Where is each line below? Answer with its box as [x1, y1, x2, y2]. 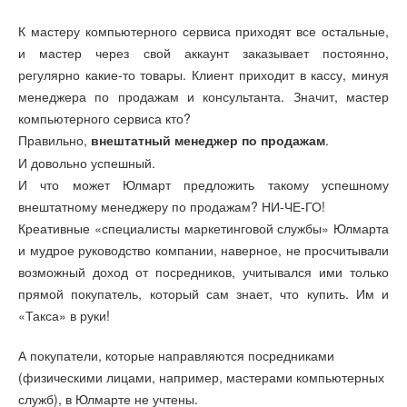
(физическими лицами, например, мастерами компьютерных [18, 368, 384, 387]
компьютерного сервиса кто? [18, 108, 191, 127]
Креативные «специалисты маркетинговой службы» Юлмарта [18, 218, 389, 237]
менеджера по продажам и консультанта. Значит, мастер [18, 86, 389, 105]
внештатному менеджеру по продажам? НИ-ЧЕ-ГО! [18, 196, 325, 215]
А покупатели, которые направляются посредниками [18, 346, 334, 365]
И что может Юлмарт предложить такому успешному [18, 174, 389, 194]
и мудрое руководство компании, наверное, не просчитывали [18, 240, 389, 259]
